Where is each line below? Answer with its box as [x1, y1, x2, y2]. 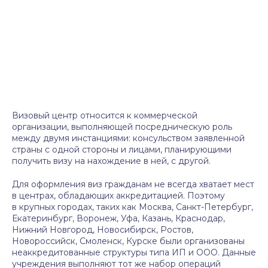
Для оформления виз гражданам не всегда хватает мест [12, 179, 254, 190]
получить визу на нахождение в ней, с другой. [12, 156, 211, 166]
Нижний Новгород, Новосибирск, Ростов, [12, 224, 193, 235]
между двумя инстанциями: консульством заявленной [12, 133, 245, 144]
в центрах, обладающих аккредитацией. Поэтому [12, 190, 225, 201]
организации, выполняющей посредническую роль [12, 121, 232, 132]
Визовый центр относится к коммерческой [12, 110, 197, 121]
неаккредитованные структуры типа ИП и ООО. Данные [12, 247, 256, 258]
